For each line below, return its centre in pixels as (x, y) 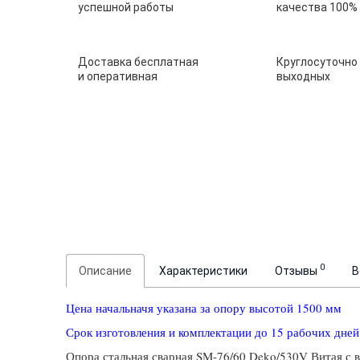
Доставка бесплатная (139, 61)
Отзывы (298, 270)
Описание (106, 270)
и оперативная (118, 76)
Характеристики (204, 270)
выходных (304, 76)
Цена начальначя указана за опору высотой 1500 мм (204, 307)
